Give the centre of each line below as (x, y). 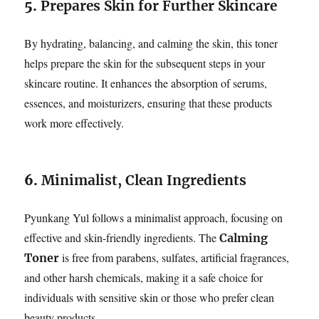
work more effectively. (74, 122)
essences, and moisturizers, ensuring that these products (148, 103)
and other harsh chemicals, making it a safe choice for (144, 277)
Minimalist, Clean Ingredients (144, 180)
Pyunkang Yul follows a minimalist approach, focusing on (154, 217)
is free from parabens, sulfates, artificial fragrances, (174, 257)
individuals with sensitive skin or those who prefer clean (150, 297)
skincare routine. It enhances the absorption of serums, (146, 83)
